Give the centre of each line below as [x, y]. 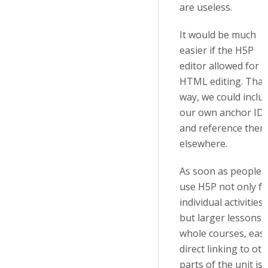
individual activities [221, 202]
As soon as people [220, 171]
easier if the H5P [217, 50]
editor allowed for [219, 66]
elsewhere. [205, 144]
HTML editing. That [223, 81]
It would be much [218, 35]
